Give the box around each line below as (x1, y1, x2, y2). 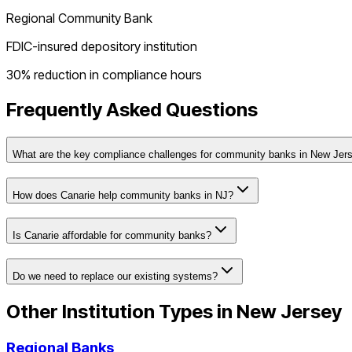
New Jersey (236, 299, 342, 323)
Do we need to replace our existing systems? (13, 270, 218, 283)
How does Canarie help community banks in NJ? (13, 189, 233, 201)
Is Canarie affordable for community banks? (13, 229, 211, 242)
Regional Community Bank (6, 10, 152, 27)
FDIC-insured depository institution (6, 38, 197, 55)
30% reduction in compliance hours (6, 67, 202, 83)
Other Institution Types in (6, 299, 236, 323)
